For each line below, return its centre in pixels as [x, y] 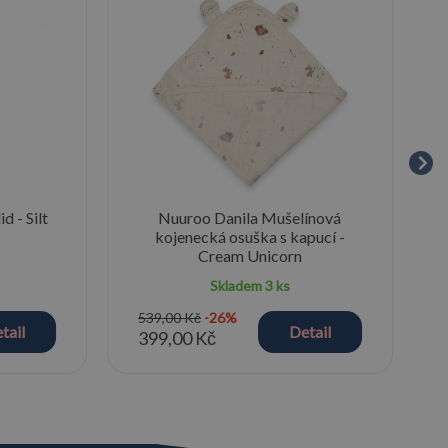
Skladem [237, 285]
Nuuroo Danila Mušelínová [250, 217]
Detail [309, 331]
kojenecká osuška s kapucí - [249, 236]
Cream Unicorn [249, 255]
